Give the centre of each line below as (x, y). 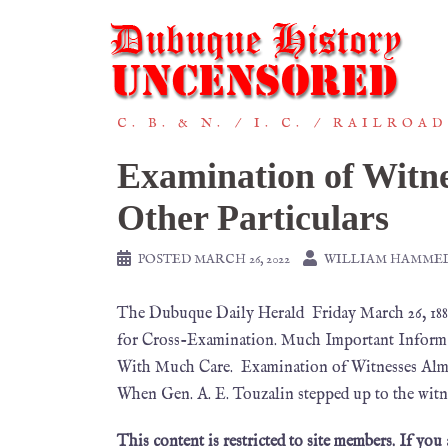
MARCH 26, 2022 (242, 259)
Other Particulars (253, 218)
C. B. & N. (171, 123)
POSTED (166, 259)
